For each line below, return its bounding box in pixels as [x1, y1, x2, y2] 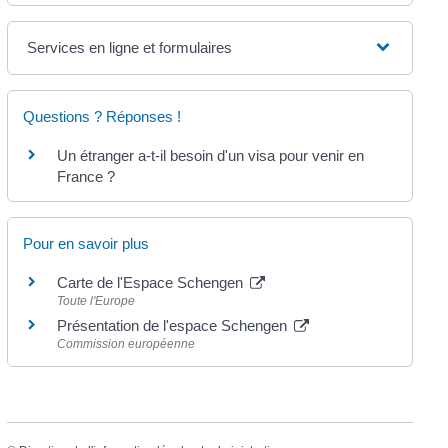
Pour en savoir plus [23, 234, 150, 252]
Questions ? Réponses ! [23, 107, 182, 125]
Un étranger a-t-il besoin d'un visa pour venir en [57, 146, 365, 164]
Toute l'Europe [57, 293, 136, 308]
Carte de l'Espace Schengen [57, 273, 248, 291]
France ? [57, 167, 116, 185]
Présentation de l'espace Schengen [57, 316, 292, 334]
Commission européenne [57, 336, 196, 351]
